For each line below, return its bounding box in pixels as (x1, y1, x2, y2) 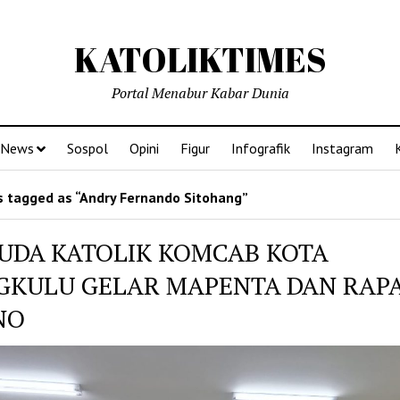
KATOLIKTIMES (73, 37, 327, 82)
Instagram (312, 139, 373, 157)
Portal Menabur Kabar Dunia (111, 83, 289, 103)
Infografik (231, 139, 290, 157)
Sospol (67, 139, 108, 157)
